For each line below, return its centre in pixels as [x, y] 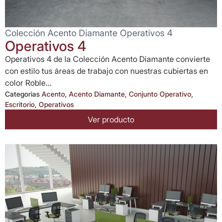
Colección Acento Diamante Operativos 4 [89, 33]
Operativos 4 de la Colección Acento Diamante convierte [108, 59]
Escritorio [20, 104]
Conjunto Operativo [160, 94]
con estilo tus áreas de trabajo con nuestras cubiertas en [107, 71]
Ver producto [111, 119]
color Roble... [28, 83]
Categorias [22, 94]
